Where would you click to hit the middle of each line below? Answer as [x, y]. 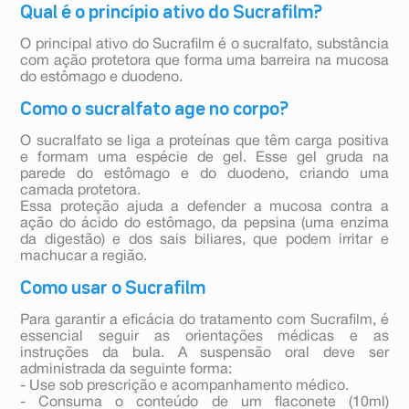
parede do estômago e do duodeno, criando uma [204, 175]
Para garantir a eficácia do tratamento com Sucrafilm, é [204, 321]
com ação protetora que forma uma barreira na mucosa [204, 62]
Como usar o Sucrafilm [113, 289]
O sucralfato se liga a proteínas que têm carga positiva [204, 142]
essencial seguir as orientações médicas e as [204, 337]
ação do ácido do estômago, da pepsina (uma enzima [204, 224]
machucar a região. [84, 257]
